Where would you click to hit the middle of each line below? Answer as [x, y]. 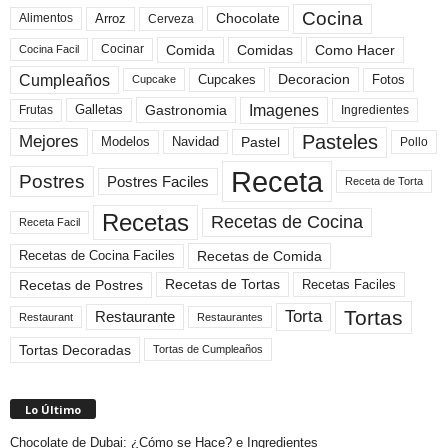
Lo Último [53, 410]
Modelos [125, 142]
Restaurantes [230, 317]
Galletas [99, 110]
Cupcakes [227, 79]
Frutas [36, 109]
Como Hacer [355, 49]
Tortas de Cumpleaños [208, 349]
